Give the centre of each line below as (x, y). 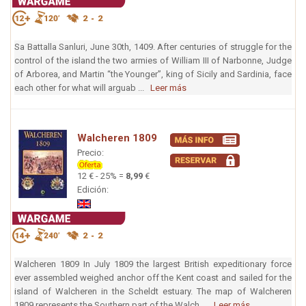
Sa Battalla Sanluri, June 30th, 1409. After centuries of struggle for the (153, 46)
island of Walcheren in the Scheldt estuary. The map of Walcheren (153, 291)
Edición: (94, 189)
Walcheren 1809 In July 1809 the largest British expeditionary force (153, 264)
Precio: (91, 152)
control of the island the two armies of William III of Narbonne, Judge (153, 60)
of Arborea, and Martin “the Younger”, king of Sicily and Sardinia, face (153, 74)
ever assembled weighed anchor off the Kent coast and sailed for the (153, 277)
